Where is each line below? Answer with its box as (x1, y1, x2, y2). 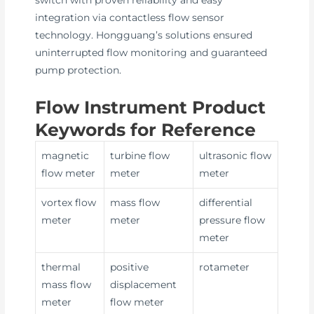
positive (110, 261, 149, 273)
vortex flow (41, 197, 97, 209)
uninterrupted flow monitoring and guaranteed (35, 46, 268, 58)
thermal (41, 261, 81, 273)
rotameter (199, 261, 250, 273)
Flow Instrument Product (35, 97, 266, 118)
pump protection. (35, 64, 122, 76)
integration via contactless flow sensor (35, 11, 225, 23)
